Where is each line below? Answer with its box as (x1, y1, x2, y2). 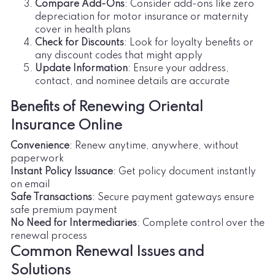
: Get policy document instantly (113, 166, 256, 177)
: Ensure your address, (128, 63, 229, 74)
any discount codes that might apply (35, 50, 203, 61)
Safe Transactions (10, 192, 92, 203)
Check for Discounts (35, 37, 124, 48)
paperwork (10, 153, 64, 164)
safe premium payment (10, 205, 117, 215)
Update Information (35, 63, 128, 74)
